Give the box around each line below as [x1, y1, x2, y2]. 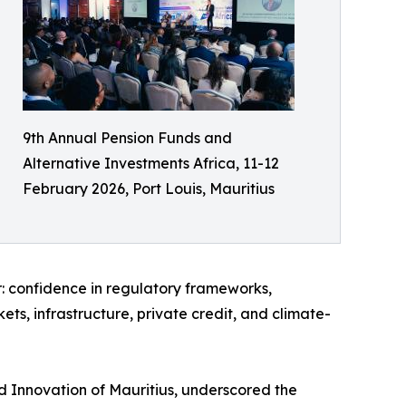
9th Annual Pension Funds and [23, 128, 232, 147]
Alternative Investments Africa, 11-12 [23, 153, 279, 172]
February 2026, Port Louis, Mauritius [23, 179, 275, 198]
